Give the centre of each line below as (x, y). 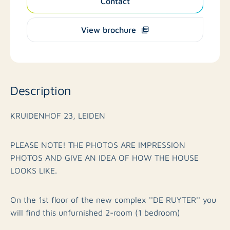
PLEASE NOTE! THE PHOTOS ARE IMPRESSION (98, 144)
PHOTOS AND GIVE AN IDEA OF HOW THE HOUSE (104, 157)
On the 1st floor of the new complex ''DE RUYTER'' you (113, 199)
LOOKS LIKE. (34, 170)
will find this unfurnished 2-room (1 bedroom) (95, 212)
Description (41, 90)
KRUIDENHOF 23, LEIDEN (58, 115)
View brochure (108, 30)
